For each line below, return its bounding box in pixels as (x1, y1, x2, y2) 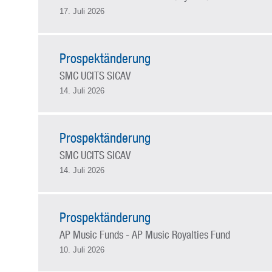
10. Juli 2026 (59, 245, 104, 254)
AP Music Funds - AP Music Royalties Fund (59, 228, 230, 241)
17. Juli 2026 (59, 7, 104, 16)
